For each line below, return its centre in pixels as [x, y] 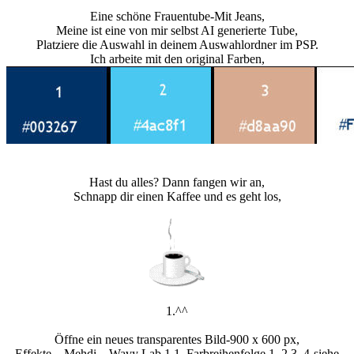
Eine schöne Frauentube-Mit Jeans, [177, 17]
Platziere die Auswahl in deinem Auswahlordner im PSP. [177, 45]
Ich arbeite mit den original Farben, [177, 59]
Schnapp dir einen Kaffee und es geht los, [177, 197]
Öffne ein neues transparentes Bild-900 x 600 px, [177, 340]
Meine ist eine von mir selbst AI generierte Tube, [177, 31]
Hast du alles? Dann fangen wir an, [177, 183]
